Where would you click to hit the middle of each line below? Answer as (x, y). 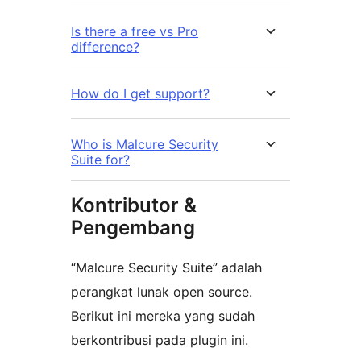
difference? (105, 47)
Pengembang (133, 228)
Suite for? (100, 160)
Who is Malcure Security (145, 145)
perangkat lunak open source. (162, 292)
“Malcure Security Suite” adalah (166, 268)
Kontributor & (134, 205)
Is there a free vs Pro (135, 32)
